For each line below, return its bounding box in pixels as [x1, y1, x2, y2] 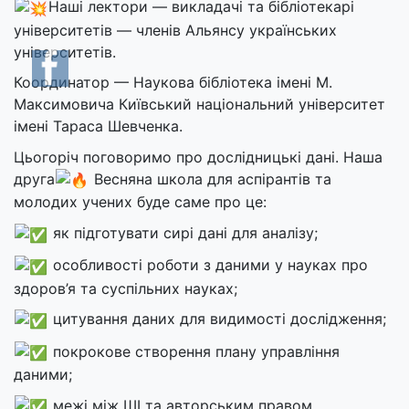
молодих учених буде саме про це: [14, 193, 267, 212]
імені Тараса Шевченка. [14, 117, 183, 136]
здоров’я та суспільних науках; [14, 278, 237, 298]
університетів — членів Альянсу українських [14, 20, 337, 39]
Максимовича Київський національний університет [14, 95, 385, 114]
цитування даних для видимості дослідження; [48, 309, 387, 329]
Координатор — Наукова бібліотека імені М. [14, 73, 332, 92]
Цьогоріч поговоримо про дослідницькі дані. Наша [14, 147, 383, 166]
